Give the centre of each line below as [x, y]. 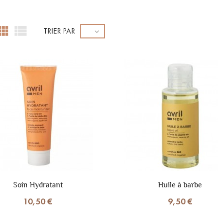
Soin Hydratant [38, 185]
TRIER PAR [59, 31]
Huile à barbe [180, 185]
